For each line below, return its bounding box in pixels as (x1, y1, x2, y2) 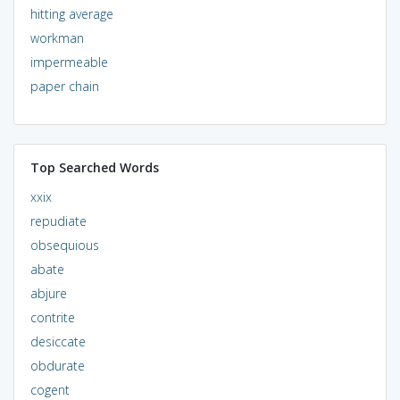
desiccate (29, 332, 86, 350)
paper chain (29, 77, 99, 95)
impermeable (29, 53, 108, 71)
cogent (29, 380, 70, 398)
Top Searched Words (29, 158, 159, 176)
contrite (29, 308, 75, 326)
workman (29, 29, 84, 46)
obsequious (29, 236, 99, 254)
